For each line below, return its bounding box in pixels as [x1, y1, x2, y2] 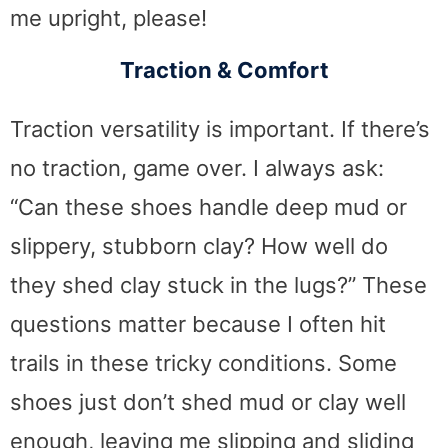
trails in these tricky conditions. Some [10, 350, 397, 377]
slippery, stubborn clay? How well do [10, 233, 388, 260]
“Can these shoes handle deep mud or [10, 194, 407, 221]
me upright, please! [10, 4, 207, 31]
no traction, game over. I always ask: [10, 155, 384, 182]
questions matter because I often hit [10, 311, 386, 338]
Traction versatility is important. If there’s [10, 116, 430, 143]
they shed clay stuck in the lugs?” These [10, 272, 427, 299]
